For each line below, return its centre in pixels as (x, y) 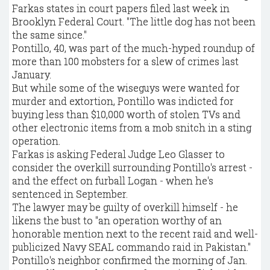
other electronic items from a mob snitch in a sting (132, 127)
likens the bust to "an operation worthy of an (117, 220)
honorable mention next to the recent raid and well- (135, 234)
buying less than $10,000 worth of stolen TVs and (126, 114)
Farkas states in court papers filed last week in (121, 8)
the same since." (49, 35)
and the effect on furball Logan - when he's (113, 181)
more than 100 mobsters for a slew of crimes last (125, 61)
